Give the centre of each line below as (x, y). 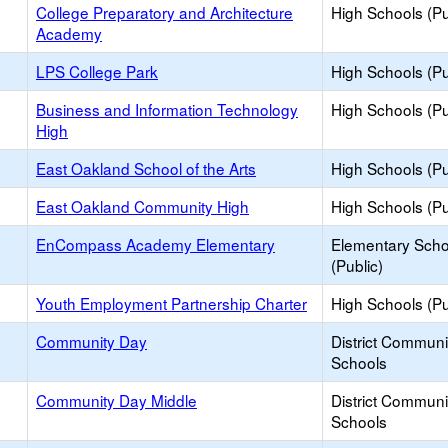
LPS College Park (97, 71)
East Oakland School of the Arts (146, 168)
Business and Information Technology (167, 109)
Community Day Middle (116, 400)
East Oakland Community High (142, 206)
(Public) (357, 265)
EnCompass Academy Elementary (155, 244)
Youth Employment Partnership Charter (171, 303)
